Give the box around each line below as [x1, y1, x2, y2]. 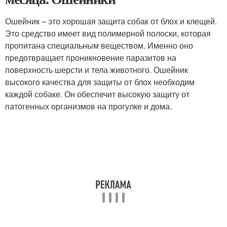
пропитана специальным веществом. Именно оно [5, 40, 193, 52]
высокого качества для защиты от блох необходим [5, 76, 195, 88]
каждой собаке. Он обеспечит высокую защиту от [5, 88, 190, 100]
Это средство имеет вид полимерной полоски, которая [5, 27, 211, 40]
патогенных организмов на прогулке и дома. [5, 100, 172, 112]
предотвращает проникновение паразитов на [5, 52, 176, 64]
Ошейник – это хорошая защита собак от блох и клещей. [5, 15, 217, 27]
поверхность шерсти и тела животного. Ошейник [5, 64, 188, 76]
